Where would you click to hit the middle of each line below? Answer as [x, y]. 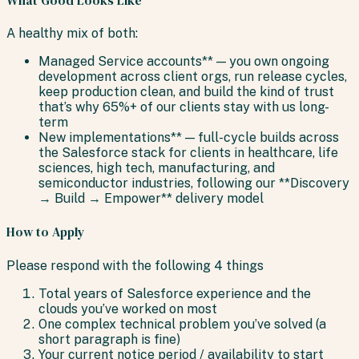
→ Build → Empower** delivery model [151, 199]
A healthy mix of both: [72, 34]
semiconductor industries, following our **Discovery [194, 184]
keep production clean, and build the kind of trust [186, 92]
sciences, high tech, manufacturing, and [157, 168]
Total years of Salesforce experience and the [175, 293]
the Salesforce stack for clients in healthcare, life [188, 153]
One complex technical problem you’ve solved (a [182, 324]
